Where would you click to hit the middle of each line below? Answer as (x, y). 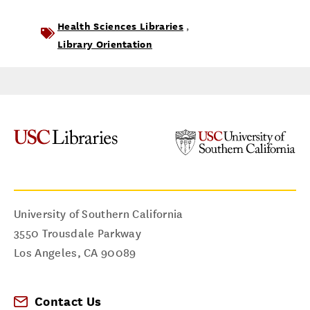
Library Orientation (105, 44)
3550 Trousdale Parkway (78, 234)
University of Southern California (99, 214)
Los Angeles (46, 253)
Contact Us (68, 301)
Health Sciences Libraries (120, 26)
